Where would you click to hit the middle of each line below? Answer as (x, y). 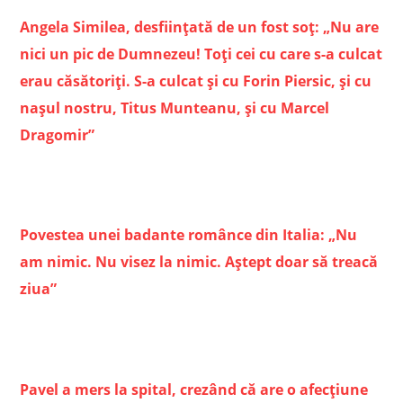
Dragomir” (58, 135)
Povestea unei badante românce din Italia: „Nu (189, 235)
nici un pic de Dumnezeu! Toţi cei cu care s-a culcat (201, 54)
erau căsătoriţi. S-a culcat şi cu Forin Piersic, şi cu (196, 81)
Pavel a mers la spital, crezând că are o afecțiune (194, 389)
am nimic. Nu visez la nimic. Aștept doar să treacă (199, 262)
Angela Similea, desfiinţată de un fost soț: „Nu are (200, 27)
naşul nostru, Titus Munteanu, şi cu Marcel (175, 108)
